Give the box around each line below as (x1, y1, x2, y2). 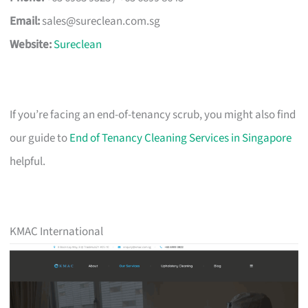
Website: (10, 36, 52, 53)
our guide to (10, 129, 70, 146)
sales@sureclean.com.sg (42, 12, 161, 30)
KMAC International (10, 223, 104, 240)
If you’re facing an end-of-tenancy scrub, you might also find (10, 106, 296, 123)
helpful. (10, 153, 46, 170)
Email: (10, 12, 41, 30)
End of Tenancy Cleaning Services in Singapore (69, 129, 292, 146)
